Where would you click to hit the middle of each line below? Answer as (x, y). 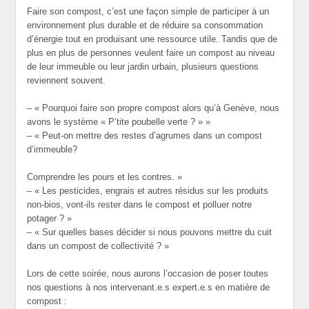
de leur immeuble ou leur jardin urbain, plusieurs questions (143, 67)
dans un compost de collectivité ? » (98, 246)
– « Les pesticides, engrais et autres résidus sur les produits (148, 191)
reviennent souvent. (67, 80)
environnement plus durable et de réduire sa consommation (145, 25)
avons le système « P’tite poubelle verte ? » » (119, 122)
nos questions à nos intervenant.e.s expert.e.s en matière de (149, 287)
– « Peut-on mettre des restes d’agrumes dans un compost (145, 136)
